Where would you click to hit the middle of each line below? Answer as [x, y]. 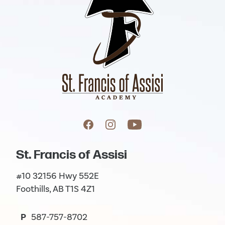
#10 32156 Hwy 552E [58, 176]
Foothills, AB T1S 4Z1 [55, 189]
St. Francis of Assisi [72, 155]
